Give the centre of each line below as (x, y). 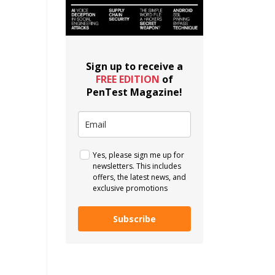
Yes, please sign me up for (138, 155)
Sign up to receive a (134, 67)
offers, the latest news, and (139, 177)
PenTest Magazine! (134, 92)
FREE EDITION (129, 79)
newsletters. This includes (137, 166)
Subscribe (134, 219)
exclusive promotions (130, 188)
